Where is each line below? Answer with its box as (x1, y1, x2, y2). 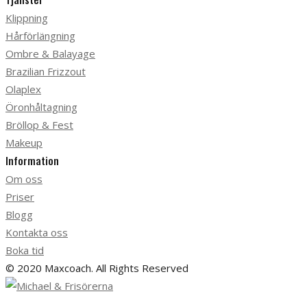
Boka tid (5, 243, 44, 257)
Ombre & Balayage (5, 46, 95, 60)
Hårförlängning (5, 28, 75, 42)
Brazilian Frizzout (5, 64, 86, 78)
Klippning (5, 10, 48, 25)
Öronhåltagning (5, 99, 77, 114)
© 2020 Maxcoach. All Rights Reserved (5, 260, 188, 275)
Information (5, 152, 59, 168)
